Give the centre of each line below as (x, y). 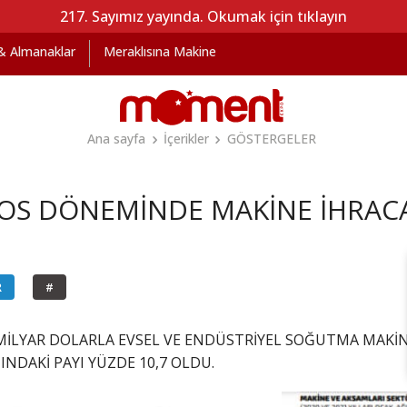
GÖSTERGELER (271, 139)
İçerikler (186, 139)
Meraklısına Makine (160, 51)
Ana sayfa (117, 139)
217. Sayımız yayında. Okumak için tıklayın (203, 16)
